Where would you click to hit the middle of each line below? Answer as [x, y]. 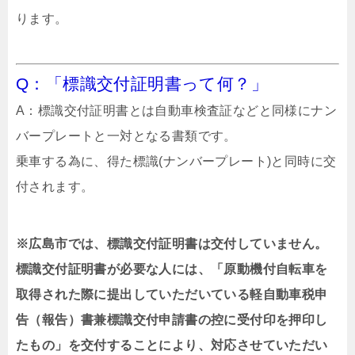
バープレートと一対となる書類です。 [126, 136]
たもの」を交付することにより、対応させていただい [172, 345]
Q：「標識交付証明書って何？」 [142, 83]
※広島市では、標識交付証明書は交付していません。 [172, 243]
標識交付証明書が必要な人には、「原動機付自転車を [172, 269]
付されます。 [55, 186]
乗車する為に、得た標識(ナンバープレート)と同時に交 [176, 161]
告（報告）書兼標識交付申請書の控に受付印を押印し [172, 319]
